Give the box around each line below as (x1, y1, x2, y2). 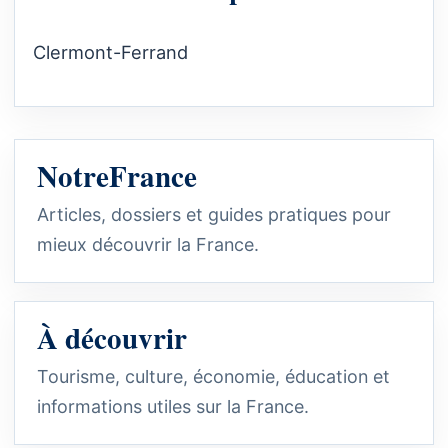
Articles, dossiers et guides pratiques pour (37, 203, 391, 225)
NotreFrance (37, 154, 197, 197)
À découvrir (37, 316, 187, 359)
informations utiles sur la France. (37, 395, 309, 417)
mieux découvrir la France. (37, 233, 259, 255)
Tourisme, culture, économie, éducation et (37, 365, 390, 387)
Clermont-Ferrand (33, 41, 188, 64)
